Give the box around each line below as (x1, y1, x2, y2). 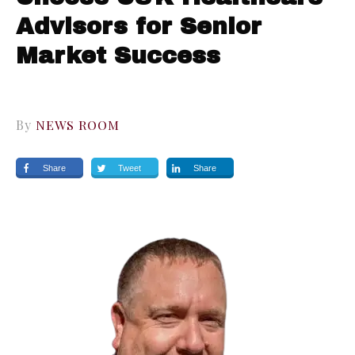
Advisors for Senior (16, 14, 261, 40)
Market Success (16, 44, 220, 69)
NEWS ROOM (36, 116, 120, 134)
